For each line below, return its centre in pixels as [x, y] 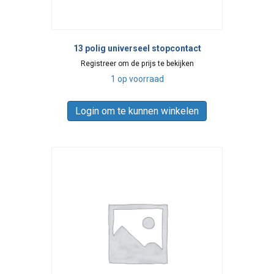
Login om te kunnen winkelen [137, 111]
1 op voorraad [137, 79]
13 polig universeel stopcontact [137, 49]
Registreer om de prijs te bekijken [137, 64]
